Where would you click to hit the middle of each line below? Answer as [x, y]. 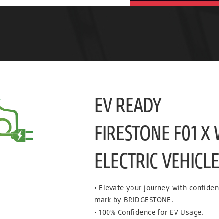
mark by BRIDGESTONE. [134, 200]
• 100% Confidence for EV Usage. [149, 212]
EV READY [128, 105]
